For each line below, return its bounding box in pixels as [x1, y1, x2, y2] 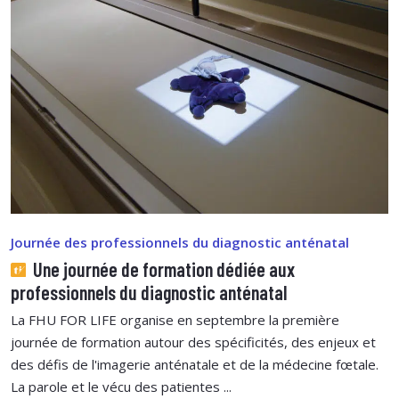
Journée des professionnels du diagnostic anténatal [11, 232, 349, 251]
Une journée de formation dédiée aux [28, 256, 295, 281]
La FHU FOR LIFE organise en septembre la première [11, 310, 339, 329]
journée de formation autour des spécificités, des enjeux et [11, 332, 376, 351]
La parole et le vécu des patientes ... [11, 377, 232, 395]
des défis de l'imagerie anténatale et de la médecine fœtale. [11, 354, 379, 373]
